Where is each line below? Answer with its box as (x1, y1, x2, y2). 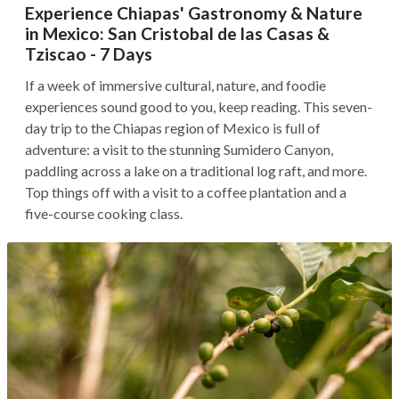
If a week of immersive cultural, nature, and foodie (25, 77, 326, 94)
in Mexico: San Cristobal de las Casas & (25, 23, 330, 44)
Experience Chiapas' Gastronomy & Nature (25, 3, 362, 23)
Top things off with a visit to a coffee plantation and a (25, 183, 346, 200)
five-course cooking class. (25, 205, 183, 222)
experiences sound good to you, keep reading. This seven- (25, 98, 372, 115)
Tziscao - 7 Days (25, 44, 152, 64)
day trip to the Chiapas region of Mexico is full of (25, 119, 321, 136)
